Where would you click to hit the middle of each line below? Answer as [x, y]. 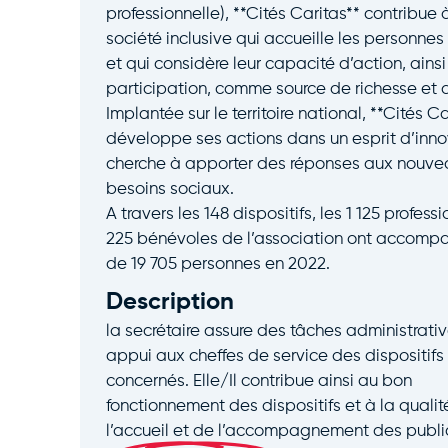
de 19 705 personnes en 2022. [217, 265]
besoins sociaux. [169, 190]
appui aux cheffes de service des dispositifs [274, 356]
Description [169, 301]
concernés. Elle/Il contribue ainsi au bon [258, 381]
